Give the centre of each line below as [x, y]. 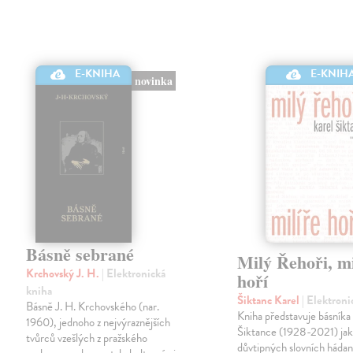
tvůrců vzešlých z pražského [87, 338]
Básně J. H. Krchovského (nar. [93, 307]
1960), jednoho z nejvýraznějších [98, 323]
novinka [153, 81]
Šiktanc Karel [270, 301]
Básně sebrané [80, 255]
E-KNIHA [98, 74]
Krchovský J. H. [64, 274]
